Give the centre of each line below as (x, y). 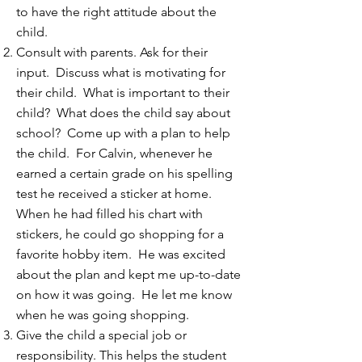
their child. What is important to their (123, 93)
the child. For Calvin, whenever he (114, 153)
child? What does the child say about (123, 113)
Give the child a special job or (101, 335)
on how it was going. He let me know (124, 295)
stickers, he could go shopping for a (120, 234)
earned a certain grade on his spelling (124, 173)
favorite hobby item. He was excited (121, 254)
